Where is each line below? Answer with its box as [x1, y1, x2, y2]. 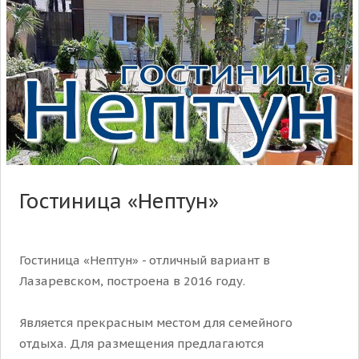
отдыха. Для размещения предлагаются [19, 335, 264, 351]
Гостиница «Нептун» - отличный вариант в [19, 252, 270, 268]
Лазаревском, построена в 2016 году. [19, 272, 245, 288]
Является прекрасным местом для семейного [19, 314, 292, 330]
